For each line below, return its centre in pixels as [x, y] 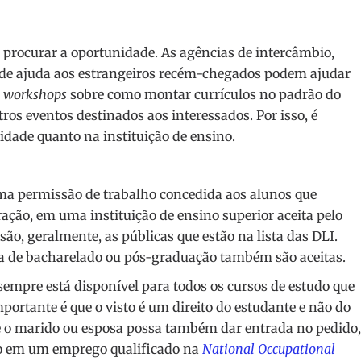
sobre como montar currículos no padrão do [204, 95]
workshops [35, 95]
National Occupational [269, 349]
